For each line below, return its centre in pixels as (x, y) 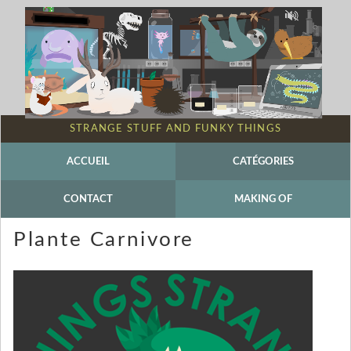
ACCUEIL (88, 161)
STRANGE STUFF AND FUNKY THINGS (175, 128)
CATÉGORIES (263, 161)
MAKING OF (263, 199)
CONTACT (88, 199)
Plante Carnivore (104, 240)
